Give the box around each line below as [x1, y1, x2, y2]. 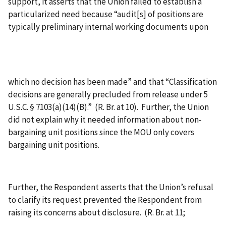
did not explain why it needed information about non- [8, 114, 202, 125]
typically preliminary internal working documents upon [8, 21, 208, 32]
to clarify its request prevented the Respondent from [8, 194, 202, 205]
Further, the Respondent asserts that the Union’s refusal [8, 181, 213, 193]
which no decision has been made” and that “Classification [8, 76, 217, 87]
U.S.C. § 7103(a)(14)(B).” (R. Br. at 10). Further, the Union [8, 101, 209, 112]
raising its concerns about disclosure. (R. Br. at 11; [8, 206, 185, 218]
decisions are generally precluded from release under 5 [8, 88, 208, 100]
